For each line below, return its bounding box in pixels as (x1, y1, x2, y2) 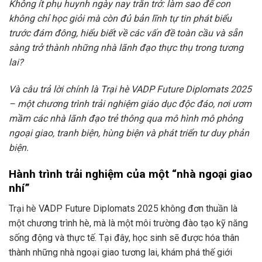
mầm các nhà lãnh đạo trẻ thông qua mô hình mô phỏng (9, 113, 243, 125)
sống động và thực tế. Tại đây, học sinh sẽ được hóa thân (9, 232, 239, 243)
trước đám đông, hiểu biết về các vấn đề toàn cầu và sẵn (9, 27, 243, 39)
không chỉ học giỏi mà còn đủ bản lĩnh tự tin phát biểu (9, 13, 232, 25)
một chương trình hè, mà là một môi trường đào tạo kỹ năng (9, 217, 248, 229)
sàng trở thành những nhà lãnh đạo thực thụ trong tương (9, 42, 243, 54)
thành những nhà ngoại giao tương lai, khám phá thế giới (9, 246, 232, 258)
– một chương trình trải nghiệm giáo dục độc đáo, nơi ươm (9, 98, 251, 110)
